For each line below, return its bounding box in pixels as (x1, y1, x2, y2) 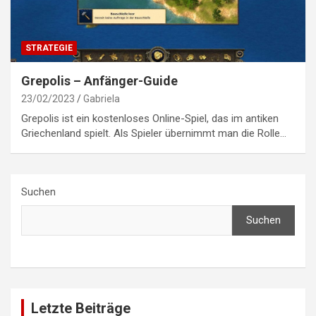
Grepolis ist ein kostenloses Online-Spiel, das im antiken (21, 111, 279, 125)
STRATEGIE (25, 42, 73, 53)
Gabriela (83, 92, 120, 104)
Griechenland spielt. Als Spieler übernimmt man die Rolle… (21, 126, 286, 140)
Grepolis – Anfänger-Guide (21, 73, 178, 88)
